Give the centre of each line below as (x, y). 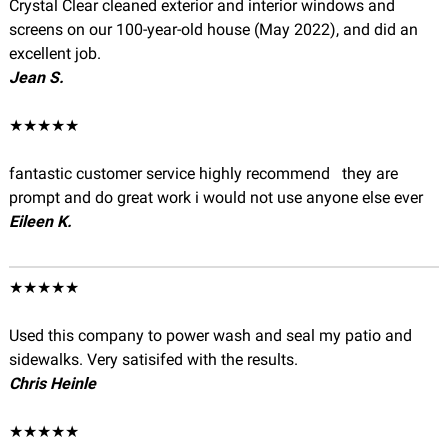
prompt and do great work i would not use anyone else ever (215, 197)
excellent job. (54, 53)
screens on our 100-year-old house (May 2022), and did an (213, 29)
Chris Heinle (52, 383)
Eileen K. (40, 221)
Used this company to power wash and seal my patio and (210, 335)
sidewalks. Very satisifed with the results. (153, 359)
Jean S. (36, 77)
